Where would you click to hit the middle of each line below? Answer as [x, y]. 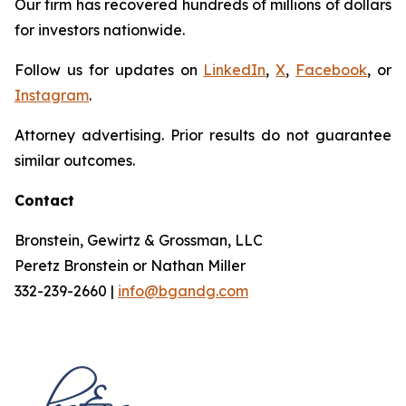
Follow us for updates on [109, 70]
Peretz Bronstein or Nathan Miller [130, 266]
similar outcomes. [75, 160]
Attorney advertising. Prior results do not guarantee [203, 135]
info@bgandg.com [183, 291]
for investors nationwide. [100, 30]
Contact [44, 200]
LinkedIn [235, 70]
